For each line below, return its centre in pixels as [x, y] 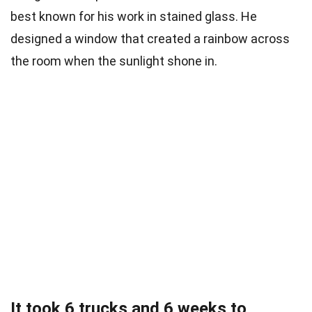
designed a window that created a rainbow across [150, 39]
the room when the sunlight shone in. [114, 61]
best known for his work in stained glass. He [134, 17]
